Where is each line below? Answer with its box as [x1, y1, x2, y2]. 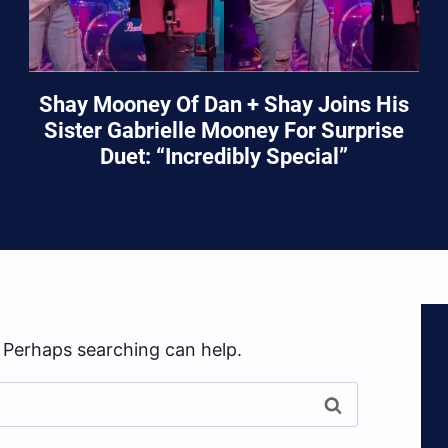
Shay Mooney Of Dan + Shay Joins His [38, 92, 409, 118]
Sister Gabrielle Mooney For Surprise [43, 118, 404, 144]
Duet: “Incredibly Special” [99, 144, 348, 170]
